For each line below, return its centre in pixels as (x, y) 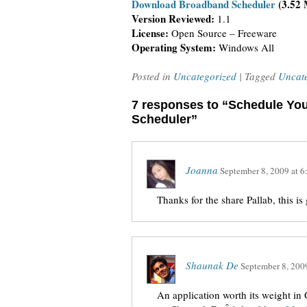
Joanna (202, 170)
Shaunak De (212, 265)
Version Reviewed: (173, 19)
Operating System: (174, 47)
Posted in (152, 76)
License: (150, 33)
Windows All (245, 47)
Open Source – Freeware (223, 33)
